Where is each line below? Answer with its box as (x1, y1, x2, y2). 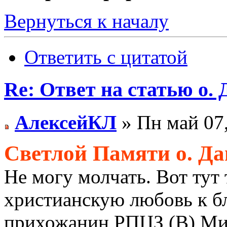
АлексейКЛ (15, 111, 117, 134)
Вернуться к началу (4, 10, 169, 32)
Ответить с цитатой (24, 46, 187, 68)
